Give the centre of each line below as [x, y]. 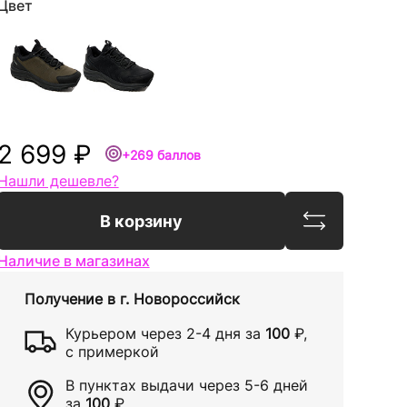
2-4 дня [213, 333]
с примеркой [112, 351]
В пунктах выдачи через [154, 385]
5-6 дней [276, 385]
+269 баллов [161, 155]
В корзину [141, 221]
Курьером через [125, 333]
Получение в [72, 299]
